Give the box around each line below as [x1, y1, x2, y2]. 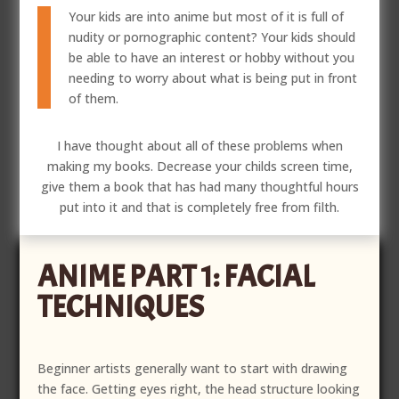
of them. [69, 89, 119, 107]
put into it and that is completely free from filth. [60, 198, 339, 216]
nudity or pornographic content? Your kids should [69, 28, 356, 45]
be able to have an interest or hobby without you [69, 48, 355, 66]
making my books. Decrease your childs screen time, [46, 157, 353, 175]
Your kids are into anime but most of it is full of [69, 7, 345, 25]
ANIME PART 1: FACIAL [37, 256, 315, 296]
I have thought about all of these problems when [56, 136, 343, 154]
